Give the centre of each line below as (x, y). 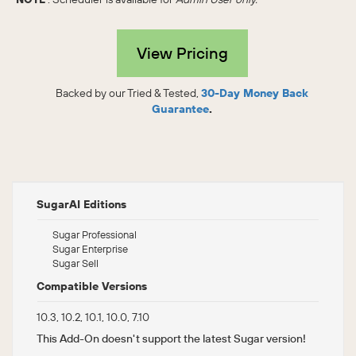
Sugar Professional (95, 235)
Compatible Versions (92, 286)
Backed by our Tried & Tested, (128, 93)
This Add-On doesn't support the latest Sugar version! (171, 339)
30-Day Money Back (255, 93)
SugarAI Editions (81, 205)
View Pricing (182, 53)
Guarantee (180, 109)
